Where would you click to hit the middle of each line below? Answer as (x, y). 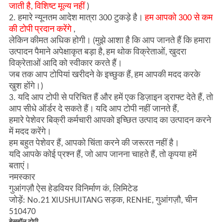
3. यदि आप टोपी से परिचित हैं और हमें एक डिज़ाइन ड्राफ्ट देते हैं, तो (111, 98)
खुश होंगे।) (26, 87)
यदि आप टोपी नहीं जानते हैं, (137, 110)
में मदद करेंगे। (30, 132)
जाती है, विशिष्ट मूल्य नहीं (47, 7)
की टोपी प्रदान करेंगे (40, 30)
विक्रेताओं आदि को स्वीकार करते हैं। (65, 64)
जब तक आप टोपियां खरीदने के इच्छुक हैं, (71, 75)
